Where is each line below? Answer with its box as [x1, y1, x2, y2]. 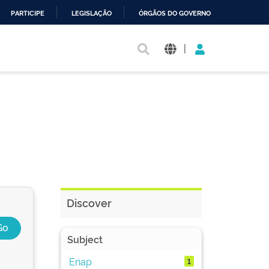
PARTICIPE [11, 10, 44, 17]
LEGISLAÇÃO [71, 10, 112, 17]
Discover [67, 195, 112, 210]
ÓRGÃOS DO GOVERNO [139, 10, 211, 17]
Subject [67, 232, 103, 246]
